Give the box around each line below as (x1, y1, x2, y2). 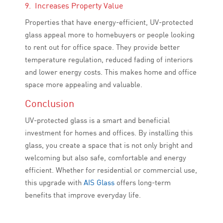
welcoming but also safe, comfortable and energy (25, 153, 186, 163)
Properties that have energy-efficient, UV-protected (25, 17, 193, 27)
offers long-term (114, 178, 171, 188)
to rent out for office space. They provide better (25, 42, 180, 52)
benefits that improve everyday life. (25, 190, 141, 200)
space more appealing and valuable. (25, 80, 142, 90)
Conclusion (25, 97, 74, 110)
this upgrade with (25, 178, 84, 188)
